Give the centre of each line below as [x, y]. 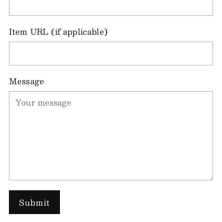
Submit [34, 202]
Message [27, 81]
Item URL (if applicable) [58, 31]
